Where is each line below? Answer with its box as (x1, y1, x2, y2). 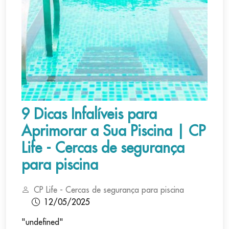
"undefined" (21, 217, 63, 227)
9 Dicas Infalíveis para (21, 105, 157, 123)
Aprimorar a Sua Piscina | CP (21, 122, 205, 140)
